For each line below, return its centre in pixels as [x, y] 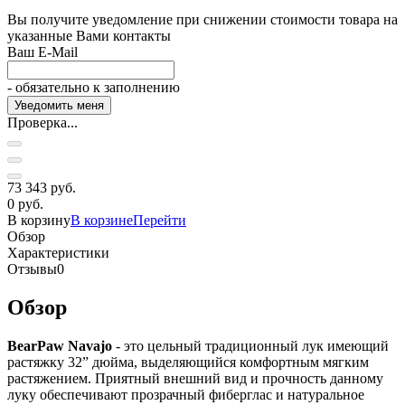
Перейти [160, 220]
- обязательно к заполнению [94, 87]
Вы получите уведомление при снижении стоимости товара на [202, 19]
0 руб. [25, 203]
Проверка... [42, 122]
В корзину [39, 220]
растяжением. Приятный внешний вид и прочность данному [195, 378]
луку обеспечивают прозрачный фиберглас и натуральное [186, 394]
